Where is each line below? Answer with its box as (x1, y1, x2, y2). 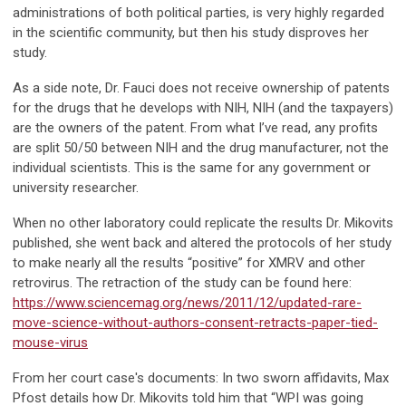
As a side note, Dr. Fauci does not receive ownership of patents (13, 80, 390, 97)
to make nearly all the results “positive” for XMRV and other (13, 255, 365, 272)
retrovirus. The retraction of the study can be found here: (13, 275, 352, 292)
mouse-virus (13, 334, 88, 352)
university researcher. (13, 179, 139, 197)
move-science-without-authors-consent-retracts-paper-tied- (13, 314, 378, 332)
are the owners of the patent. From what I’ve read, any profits (13, 120, 378, 137)
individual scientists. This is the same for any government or (13, 159, 371, 177)
